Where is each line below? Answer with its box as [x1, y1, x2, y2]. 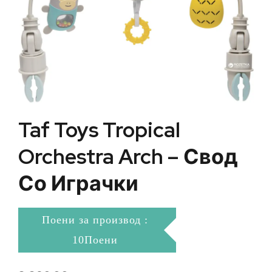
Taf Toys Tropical [18, 116, 180, 144]
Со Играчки [18, 169, 138, 197]
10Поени [72, 234, 118, 246]
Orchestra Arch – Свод [18, 143, 238, 171]
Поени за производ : [41, 214, 148, 226]
